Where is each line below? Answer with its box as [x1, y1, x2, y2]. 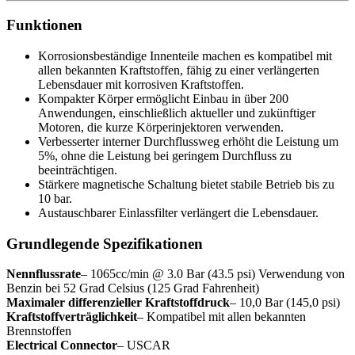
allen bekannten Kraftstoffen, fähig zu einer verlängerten [38, 63, 319, 77]
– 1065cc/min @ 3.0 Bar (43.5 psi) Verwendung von [81, 267, 345, 281]
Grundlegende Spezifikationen [6, 235, 203, 252]
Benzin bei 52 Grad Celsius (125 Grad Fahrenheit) [6, 281, 259, 296]
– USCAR [117, 338, 170, 353]
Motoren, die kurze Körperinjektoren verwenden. [38, 120, 284, 134]
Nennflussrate [6, 267, 81, 281]
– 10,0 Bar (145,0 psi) [230, 296, 340, 310]
